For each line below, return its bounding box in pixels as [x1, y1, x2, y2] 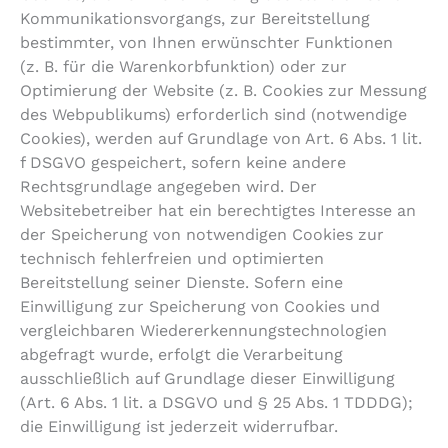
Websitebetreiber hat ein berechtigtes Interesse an [20, 201, 416, 221]
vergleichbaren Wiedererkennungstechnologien [20, 321, 387, 341]
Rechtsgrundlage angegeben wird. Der [20, 177, 317, 197]
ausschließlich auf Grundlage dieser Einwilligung [20, 369, 395, 389]
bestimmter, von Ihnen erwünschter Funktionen [20, 33, 393, 53]
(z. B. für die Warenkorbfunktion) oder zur [20, 57, 347, 77]
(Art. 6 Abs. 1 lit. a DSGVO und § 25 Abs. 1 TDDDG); [20, 393, 413, 413]
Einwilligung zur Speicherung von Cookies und [20, 297, 380, 317]
